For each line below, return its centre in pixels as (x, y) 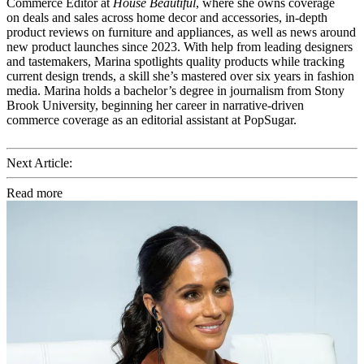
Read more (35, 193)
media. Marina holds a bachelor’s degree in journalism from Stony (175, 91)
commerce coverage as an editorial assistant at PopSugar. (152, 120)
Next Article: (39, 163)
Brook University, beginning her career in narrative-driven (155, 106)
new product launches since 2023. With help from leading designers (180, 47)
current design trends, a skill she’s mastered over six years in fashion (180, 76)
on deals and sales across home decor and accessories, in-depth (167, 18)
